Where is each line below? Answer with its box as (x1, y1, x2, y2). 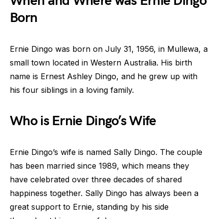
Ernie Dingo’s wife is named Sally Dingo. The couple (10, 147, 202, 157)
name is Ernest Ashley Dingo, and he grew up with (10, 71, 197, 81)
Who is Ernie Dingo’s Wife (10, 113, 156, 129)
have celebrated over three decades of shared (10, 175, 182, 184)
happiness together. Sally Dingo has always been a (10, 188, 198, 198)
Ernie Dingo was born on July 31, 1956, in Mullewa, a (10, 44, 208, 54)
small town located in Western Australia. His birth (10, 58, 192, 67)
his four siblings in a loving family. (10, 85, 134, 95)
